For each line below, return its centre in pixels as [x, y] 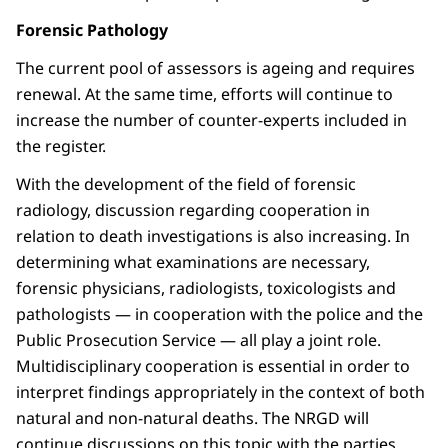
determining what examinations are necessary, [193, 262]
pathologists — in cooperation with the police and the [219, 314]
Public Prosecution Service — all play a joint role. [198, 340]
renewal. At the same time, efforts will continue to [204, 94]
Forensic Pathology [92, 30]
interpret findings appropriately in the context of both [220, 392]
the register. [61, 146]
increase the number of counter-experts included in [211, 120]
